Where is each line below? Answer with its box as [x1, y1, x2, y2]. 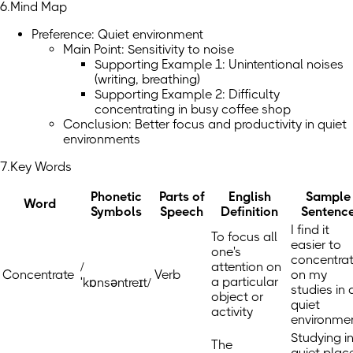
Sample [306, 189, 351, 205]
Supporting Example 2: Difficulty [95, 87, 280, 102]
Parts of [158, 189, 204, 205]
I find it [291, 222, 329, 238]
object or [211, 289, 263, 305]
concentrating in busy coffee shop [95, 102, 291, 117]
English [228, 189, 271, 205]
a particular [211, 274, 278, 290]
